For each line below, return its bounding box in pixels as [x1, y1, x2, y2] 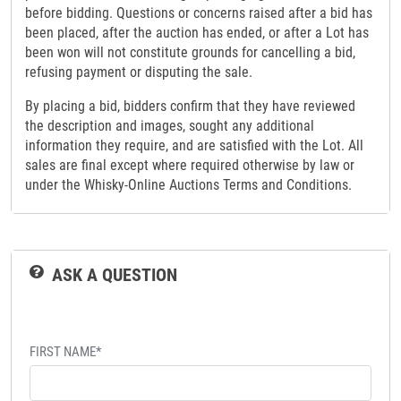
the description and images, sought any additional [25, 117, 314, 135]
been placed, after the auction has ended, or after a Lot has [25, 24, 369, 42]
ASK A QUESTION [52, 264, 177, 286]
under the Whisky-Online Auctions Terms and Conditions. [25, 176, 352, 194]
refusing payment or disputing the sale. [25, 64, 252, 81]
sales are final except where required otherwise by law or [25, 157, 354, 175]
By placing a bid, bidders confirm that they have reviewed [25, 98, 355, 115]
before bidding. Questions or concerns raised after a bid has [25, 4, 372, 22]
